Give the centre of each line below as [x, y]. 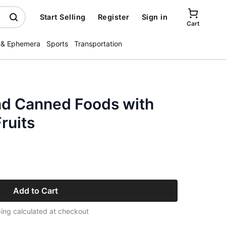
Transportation [98, 44]
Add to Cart [35, 191]
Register [114, 17]
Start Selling [63, 17]
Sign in [154, 17]
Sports [57, 44]
